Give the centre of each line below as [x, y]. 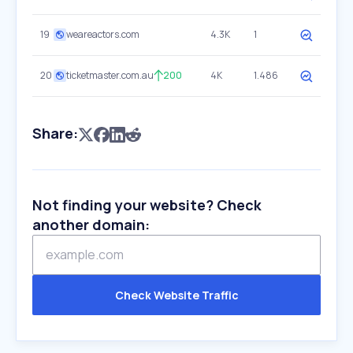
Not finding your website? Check [147, 205]
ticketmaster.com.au [110, 75]
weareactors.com [103, 34]
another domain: [91, 225]
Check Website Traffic [176, 295]
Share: [55, 133]
